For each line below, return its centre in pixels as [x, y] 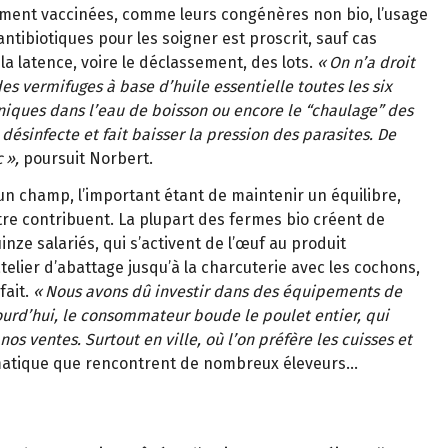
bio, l [363, 15]
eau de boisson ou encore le [201, 111]
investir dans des [216, 291]
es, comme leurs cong [177, 15]
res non [313, 15]
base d [141, 87]
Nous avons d [93, 291]
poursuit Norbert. [88, 159]
